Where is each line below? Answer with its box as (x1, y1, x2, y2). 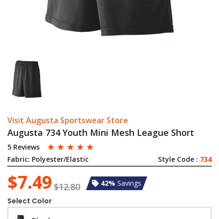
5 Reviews (7, 142, 40, 152)
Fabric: (7, 154, 30, 164)
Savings (117, 178, 141, 188)
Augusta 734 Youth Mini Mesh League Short (7, 127, 194, 138)
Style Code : (158, 154, 200, 164)
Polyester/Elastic (32, 154, 88, 164)
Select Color (7, 196, 52, 206)
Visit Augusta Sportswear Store (7, 115, 128, 126)
